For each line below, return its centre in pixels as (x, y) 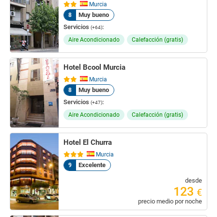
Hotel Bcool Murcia (94, 67)
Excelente (91, 165)
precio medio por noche (170, 201)
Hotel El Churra (88, 142)
